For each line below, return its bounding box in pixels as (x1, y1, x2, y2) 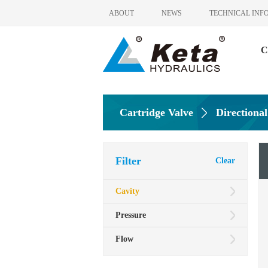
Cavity (115, 187, 139, 196)
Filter (115, 155, 141, 167)
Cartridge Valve (120, 106, 193, 118)
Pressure (115, 211, 146, 220)
